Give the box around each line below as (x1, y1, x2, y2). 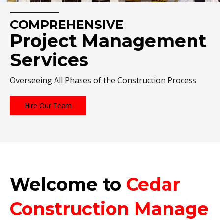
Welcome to (10, 173, 121, 195)
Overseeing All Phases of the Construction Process (10, 74, 196, 85)
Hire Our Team (25, 100, 72, 110)
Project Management (10, 29, 206, 52)
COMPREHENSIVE (10, 17, 124, 32)
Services (10, 49, 88, 71)
